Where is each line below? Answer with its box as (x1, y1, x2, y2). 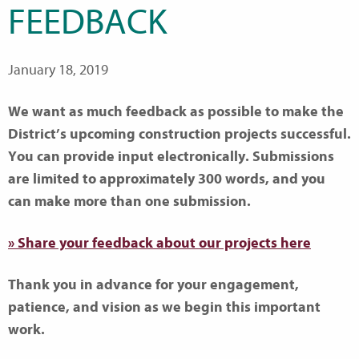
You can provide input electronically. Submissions (8, 147, 334, 165)
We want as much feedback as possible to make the (8, 103, 344, 120)
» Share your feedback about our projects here (8, 234, 311, 252)
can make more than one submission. (8, 192, 251, 210)
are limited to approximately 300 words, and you (8, 170, 325, 188)
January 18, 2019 (8, 61, 108, 79)
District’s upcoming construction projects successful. (8, 125, 351, 143)
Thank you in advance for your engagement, (8, 276, 299, 293)
